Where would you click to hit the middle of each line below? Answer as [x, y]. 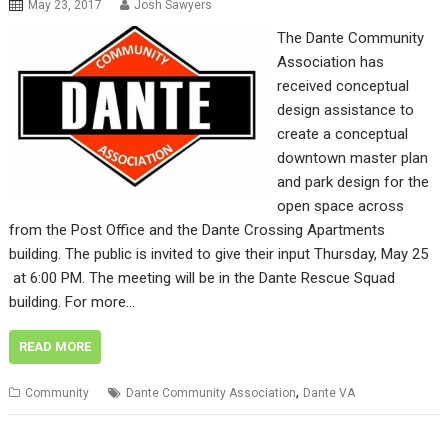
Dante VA [329, 392]
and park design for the [352, 181]
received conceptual [342, 85]
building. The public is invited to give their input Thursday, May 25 [219, 253]
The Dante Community [350, 37]
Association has [330, 61]
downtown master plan [352, 157]
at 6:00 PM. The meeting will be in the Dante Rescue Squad [202, 277]
